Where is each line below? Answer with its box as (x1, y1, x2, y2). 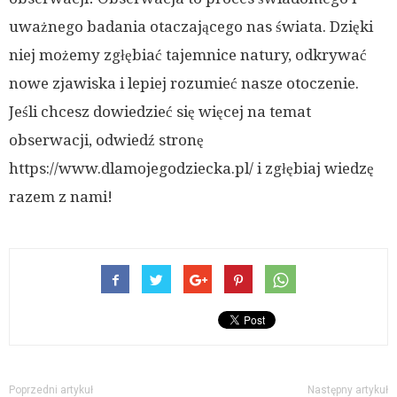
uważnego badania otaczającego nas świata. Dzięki (9, 17, 373, 35)
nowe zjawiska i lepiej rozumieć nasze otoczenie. (9, 74, 359, 92)
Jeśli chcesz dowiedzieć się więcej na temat (9, 102, 311, 121)
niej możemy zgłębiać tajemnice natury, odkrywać (9, 45, 367, 64)
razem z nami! (9, 187, 113, 206)
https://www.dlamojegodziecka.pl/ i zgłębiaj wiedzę (9, 159, 374, 177)
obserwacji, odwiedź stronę (9, 130, 204, 149)
